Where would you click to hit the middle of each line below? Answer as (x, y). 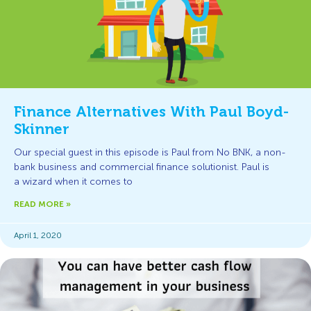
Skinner (42, 129)
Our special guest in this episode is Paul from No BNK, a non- (150, 152)
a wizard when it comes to (73, 182)
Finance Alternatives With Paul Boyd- (151, 112)
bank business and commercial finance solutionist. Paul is (142, 167)
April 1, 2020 (38, 235)
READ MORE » (42, 204)
